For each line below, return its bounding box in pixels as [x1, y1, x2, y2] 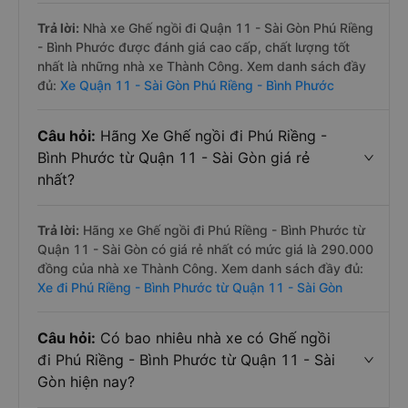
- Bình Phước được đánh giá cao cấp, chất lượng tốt [37, 39, 350, 55]
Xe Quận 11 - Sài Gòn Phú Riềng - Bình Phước [60, 77, 334, 93]
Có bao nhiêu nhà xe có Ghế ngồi [96, 329, 331, 347]
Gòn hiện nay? [37, 372, 135, 391]
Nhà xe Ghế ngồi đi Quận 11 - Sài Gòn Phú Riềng [79, 20, 373, 36]
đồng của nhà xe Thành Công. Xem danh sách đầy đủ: [37, 260, 363, 276]
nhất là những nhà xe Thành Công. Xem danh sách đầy [37, 58, 366, 74]
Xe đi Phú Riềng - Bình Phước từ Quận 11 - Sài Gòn [37, 280, 342, 295]
